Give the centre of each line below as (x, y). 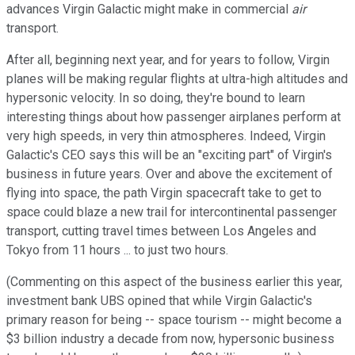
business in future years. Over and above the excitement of (170, 174)
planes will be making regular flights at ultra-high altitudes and (177, 79)
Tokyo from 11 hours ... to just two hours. (119, 250)
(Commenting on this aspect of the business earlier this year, (174, 282)
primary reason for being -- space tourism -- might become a (174, 320)
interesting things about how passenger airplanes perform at (174, 117)
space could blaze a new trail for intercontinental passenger (172, 212)
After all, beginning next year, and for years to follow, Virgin (168, 60)
